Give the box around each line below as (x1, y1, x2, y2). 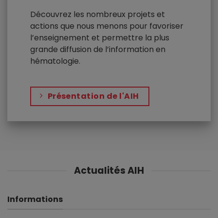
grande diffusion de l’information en (30, 43, 166, 55)
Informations (7, 193, 63, 205)
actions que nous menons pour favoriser (30, 20, 184, 32)
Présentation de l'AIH (47, 91, 139, 102)
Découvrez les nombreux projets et (30, 8, 165, 20)
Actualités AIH (74, 164, 144, 178)
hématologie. (30, 55, 81, 67)
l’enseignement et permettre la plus (30, 32, 170, 43)
